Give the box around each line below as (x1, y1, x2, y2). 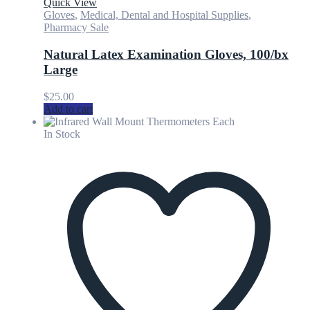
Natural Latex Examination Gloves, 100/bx (44, 46, 289, 62)
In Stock (44, 127, 80, 140)
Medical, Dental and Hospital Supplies (80, 9, 248, 21)
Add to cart (44, 102, 93, 115)
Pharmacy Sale (44, 21, 109, 34)
